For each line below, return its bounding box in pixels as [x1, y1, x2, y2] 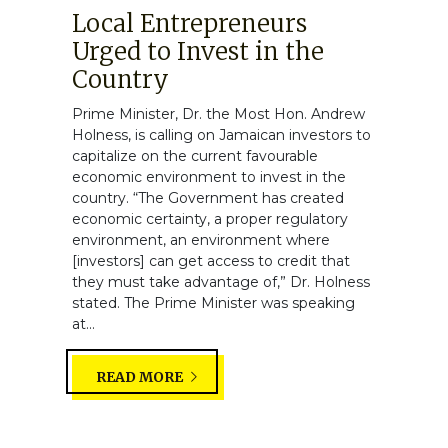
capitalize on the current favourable [72, 146, 318, 165]
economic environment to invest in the [72, 167, 346, 186]
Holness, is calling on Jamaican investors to [72, 125, 371, 144]
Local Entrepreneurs [72, 7, 307, 39]
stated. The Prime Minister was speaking [72, 293, 355, 312]
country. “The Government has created [72, 188, 344, 207]
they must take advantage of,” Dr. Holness [72, 272, 370, 291]
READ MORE [96, 367, 186, 386]
